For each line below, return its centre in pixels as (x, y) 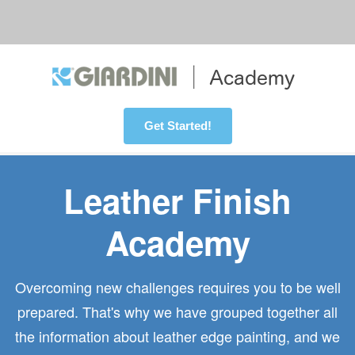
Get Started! (177, 126)
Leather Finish (177, 200)
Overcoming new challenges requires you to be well (177, 287)
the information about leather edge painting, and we (177, 336)
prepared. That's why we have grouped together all (177, 311)
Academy (177, 242)
